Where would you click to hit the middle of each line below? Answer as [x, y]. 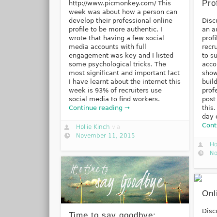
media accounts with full [107, 47]
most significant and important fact [124, 73]
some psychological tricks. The [117, 64]
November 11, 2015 [106, 136]
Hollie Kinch [93, 127]
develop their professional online [120, 21]
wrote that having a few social [116, 38]
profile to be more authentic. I [115, 30]
